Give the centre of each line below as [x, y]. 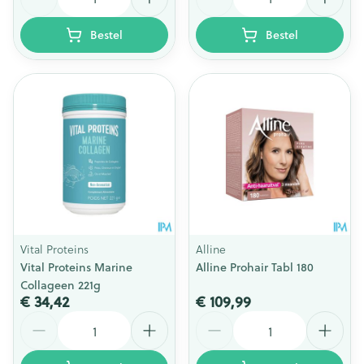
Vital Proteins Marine [76, 267]
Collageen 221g [61, 285]
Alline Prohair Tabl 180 [255, 267]
